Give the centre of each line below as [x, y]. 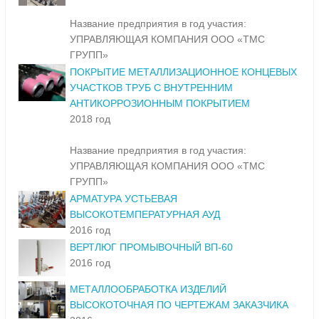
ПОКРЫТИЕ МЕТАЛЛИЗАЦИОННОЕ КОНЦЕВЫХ [183, 72]
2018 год [90, 119]
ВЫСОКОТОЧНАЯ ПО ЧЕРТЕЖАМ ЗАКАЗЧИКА [179, 305]
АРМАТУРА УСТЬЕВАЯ [124, 199]
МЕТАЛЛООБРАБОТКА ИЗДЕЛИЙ [148, 289]
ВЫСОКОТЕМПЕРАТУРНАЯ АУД [145, 215]
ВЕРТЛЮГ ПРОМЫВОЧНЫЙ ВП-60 [151, 247]
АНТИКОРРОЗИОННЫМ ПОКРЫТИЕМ [160, 104]
